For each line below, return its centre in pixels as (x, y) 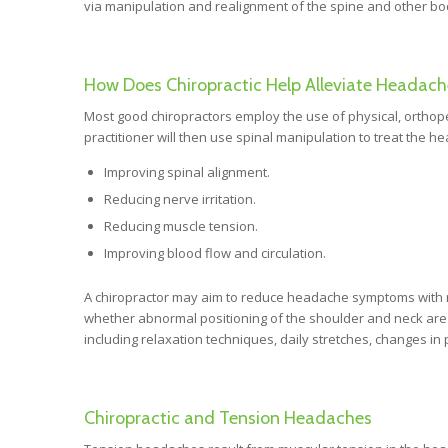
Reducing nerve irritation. (179, 198)
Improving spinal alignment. (186, 171)
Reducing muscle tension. (180, 225)
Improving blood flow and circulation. (214, 252)
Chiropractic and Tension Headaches (227, 417)
